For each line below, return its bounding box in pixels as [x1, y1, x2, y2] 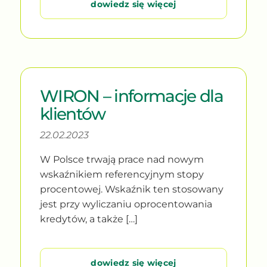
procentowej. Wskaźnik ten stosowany [39, 183, 223, 195]
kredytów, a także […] [39, 213, 138, 225]
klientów [39, 103, 105, 124]
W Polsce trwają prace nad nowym [39, 153, 204, 165]
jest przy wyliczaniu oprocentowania [39, 198, 212, 210]
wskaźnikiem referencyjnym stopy [39, 168, 204, 180]
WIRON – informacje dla [39, 85, 223, 106]
